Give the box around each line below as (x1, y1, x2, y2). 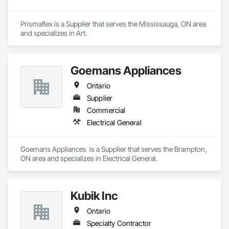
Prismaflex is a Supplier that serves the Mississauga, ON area (20, 19, 206, 28)
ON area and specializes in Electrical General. (20, 154, 157, 163)
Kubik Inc (71, 189, 118, 202)
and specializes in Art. (20, 29, 87, 37)
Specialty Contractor (87, 219, 151, 227)
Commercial (87, 106, 126, 114)
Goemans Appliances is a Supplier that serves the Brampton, (20, 145, 207, 153)
